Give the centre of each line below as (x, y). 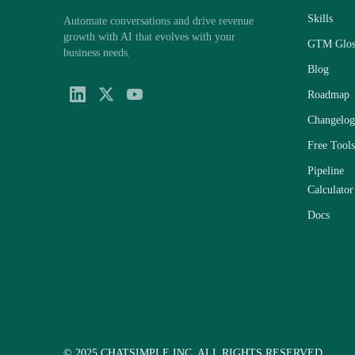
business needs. (97, 52)
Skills (320, 19)
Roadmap (328, 95)
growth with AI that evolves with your (149, 36)
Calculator (330, 190)
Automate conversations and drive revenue (158, 21)
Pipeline (326, 171)
